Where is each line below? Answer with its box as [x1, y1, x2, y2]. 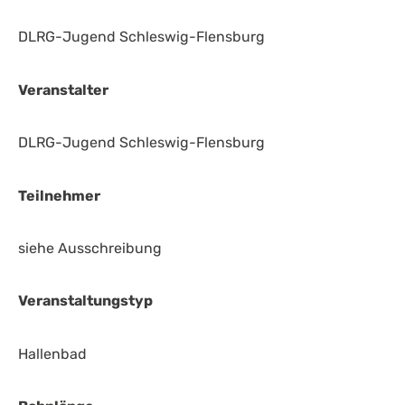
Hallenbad [18, 344, 87, 363]
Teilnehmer [18, 186, 100, 204]
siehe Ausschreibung [18, 240, 162, 258]
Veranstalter [18, 80, 108, 99]
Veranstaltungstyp [18, 292, 153, 310]
